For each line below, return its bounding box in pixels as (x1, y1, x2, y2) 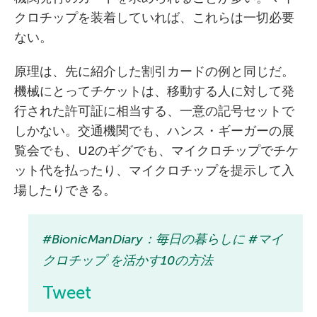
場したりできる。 (14, 183, 116, 198)
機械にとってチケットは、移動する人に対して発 (14, 83, 294, 99)
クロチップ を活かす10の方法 (42, 253, 213, 268)
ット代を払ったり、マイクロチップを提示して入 (14, 163, 294, 178)
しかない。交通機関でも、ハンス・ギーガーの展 (14, 123, 294, 139)
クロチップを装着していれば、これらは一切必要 (14, 10, 294, 25)
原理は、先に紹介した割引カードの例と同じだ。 (14, 64, 294, 79)
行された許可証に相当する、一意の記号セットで (14, 103, 294, 119)
